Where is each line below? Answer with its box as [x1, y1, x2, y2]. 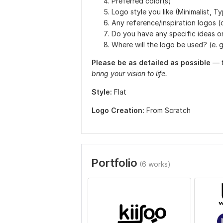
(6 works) [139, 160, 171, 168]
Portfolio [91, 156, 137, 169]
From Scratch [146, 106, 191, 114]
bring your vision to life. [92, 69, 167, 78]
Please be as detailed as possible [92, 58, 213, 67]
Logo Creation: [92, 106, 144, 114]
